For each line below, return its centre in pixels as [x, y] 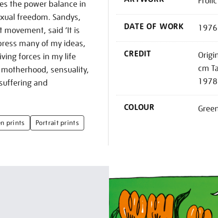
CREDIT [138, 54]
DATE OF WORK [154, 27]
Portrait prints [57, 123]
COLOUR [140, 107]
